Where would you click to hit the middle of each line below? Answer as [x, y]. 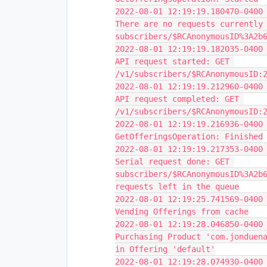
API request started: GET [172, 61]
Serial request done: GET [172, 162]
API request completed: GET [177, 99]
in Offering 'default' [165, 249]
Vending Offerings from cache [182, 212]
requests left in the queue [177, 187]
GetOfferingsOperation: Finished [189, 136]
